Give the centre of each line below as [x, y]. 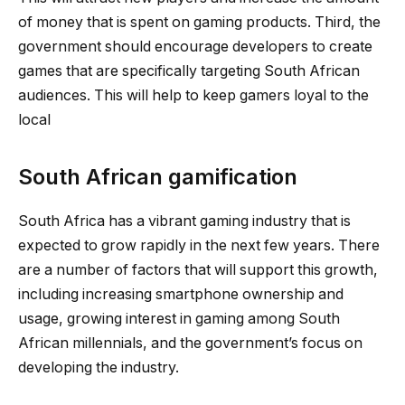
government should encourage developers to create [195, 46]
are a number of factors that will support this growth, [198, 270]
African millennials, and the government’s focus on [190, 344]
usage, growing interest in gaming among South [179, 319]
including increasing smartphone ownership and [181, 295]
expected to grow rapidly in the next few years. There [199, 246]
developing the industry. [99, 368]
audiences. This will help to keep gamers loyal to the [193, 95]
